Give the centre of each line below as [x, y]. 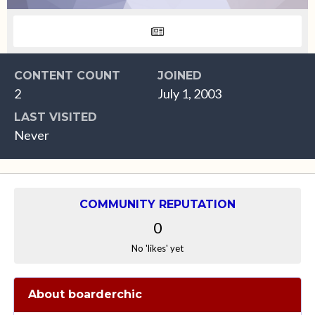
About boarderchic [85, 294]
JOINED [180, 76]
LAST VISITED [56, 117]
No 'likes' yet [157, 248]
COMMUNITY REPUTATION [157, 204]
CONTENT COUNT [67, 76]
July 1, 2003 [189, 94]
